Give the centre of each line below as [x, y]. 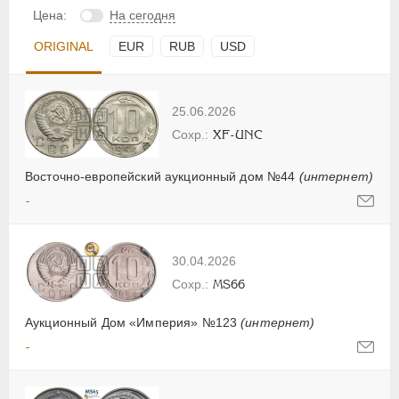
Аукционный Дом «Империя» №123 [133, 322]
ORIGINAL [64, 46]
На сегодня [142, 15]
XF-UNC [238, 134]
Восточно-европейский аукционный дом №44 [162, 176]
